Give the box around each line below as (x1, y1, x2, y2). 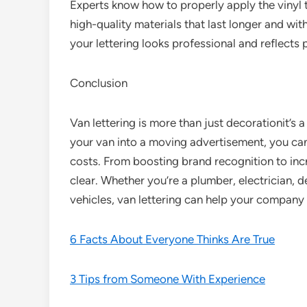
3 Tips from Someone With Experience (70, 272, 265, 286)
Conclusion (70, 76, 127, 90)
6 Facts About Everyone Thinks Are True (70, 232, 275, 246)
